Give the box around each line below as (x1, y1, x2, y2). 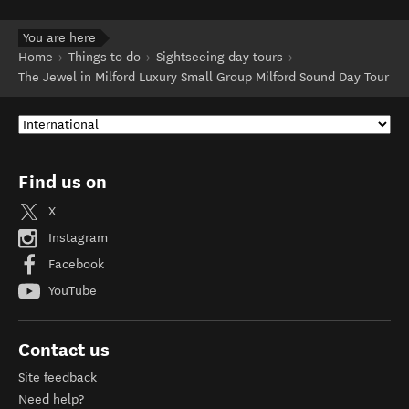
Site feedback (18, 370, 97, 385)
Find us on (18, 171, 107, 193)
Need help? (18, 392, 84, 407)
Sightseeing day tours (156, 49, 283, 65)
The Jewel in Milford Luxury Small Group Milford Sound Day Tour (18, 69, 389, 85)
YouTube (45, 282, 97, 299)
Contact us (18, 339, 110, 361)
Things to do (68, 49, 141, 65)
